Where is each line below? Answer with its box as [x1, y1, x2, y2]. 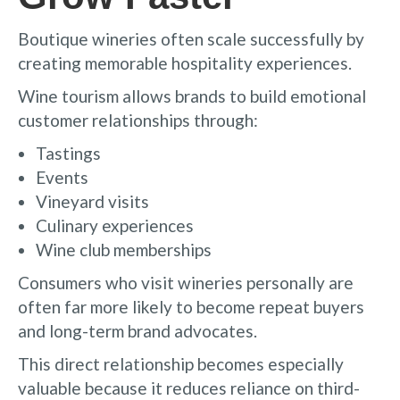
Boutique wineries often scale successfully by [18, 28, 364, 49]
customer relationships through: [18, 109, 258, 130]
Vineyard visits [36, 190, 149, 212]
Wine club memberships [36, 238, 212, 260]
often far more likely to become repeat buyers [18, 296, 364, 317]
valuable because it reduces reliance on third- [18, 377, 360, 398]
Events [36, 166, 88, 187]
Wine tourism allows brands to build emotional [18, 85, 366, 106]
